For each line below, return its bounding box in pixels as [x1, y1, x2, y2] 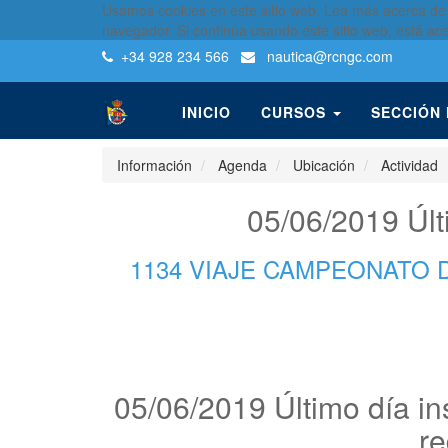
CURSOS [261, 102, 326, 122]
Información [117, 155, 192, 175]
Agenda [218, 155, 267, 175]
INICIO [182, 102, 231, 122]
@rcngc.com [313, 46, 393, 66]
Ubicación [293, 155, 355, 175]
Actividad [381, 155, 438, 175]
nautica [263, 46, 313, 66]
